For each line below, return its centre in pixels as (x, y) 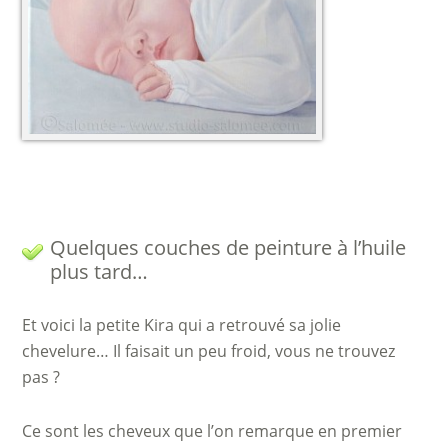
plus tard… (99, 271)
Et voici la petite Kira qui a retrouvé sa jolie (182, 325)
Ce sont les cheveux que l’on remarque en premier (212, 431)
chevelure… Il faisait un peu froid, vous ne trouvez (209, 351)
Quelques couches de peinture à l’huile (228, 247)
